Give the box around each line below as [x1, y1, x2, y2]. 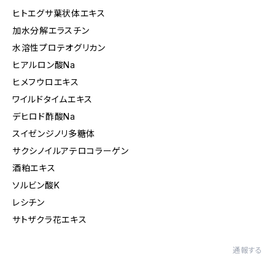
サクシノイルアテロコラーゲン [12, 145, 129, 156]
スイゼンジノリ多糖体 [12, 128, 95, 139]
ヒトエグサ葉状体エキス [12, 8, 106, 18]
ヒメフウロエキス [12, 77, 79, 87]
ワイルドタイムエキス [12, 94, 93, 104]
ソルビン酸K [12, 180, 60, 190]
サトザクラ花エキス [12, 214, 87, 225]
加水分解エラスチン [12, 25, 90, 36]
